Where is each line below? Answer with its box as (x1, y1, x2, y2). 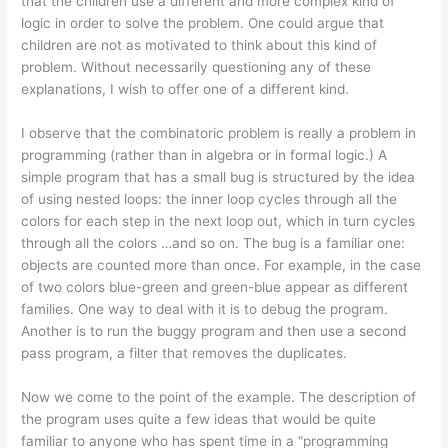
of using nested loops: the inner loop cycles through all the (21, 191, 398, 208)
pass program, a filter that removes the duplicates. (21, 345, 348, 362)
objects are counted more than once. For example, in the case (21, 257, 422, 274)
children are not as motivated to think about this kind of (21, 37, 378, 54)
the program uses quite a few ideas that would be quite (21, 411, 377, 428)
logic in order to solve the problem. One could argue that (21, 15, 385, 32)
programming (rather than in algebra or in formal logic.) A (21, 147, 388, 164)
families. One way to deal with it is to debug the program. (21, 301, 389, 318)
